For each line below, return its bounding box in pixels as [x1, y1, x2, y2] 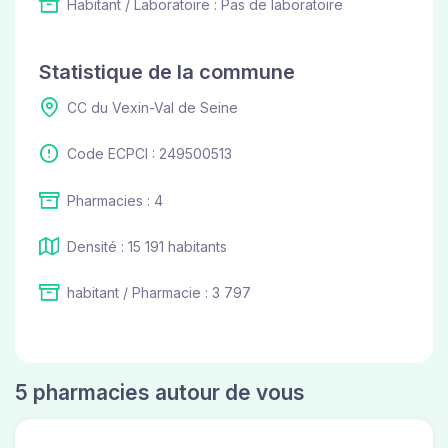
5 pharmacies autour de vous [15, 380, 305, 406]
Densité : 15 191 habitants [67, 237, 227, 255]
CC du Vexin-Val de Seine [67, 98, 238, 116]
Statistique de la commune [39, 59, 295, 84]
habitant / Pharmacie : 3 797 [67, 284, 251, 302]
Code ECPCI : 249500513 [67, 145, 232, 163]
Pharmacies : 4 [67, 191, 163, 209]
